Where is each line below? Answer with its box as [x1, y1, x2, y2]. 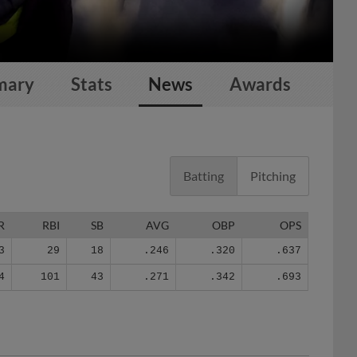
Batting [182, 150, 224, 166]
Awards [229, 73, 292, 95]
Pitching [249, 150, 296, 166]
